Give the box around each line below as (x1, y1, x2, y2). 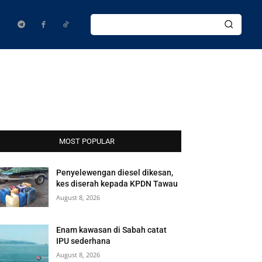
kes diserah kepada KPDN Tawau (56, 179, 178, 188)
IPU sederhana (56, 236, 111, 246)
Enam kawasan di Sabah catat (56, 225, 167, 235)
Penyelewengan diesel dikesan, (56, 168, 174, 177)
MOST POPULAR (58, 137, 115, 146)
